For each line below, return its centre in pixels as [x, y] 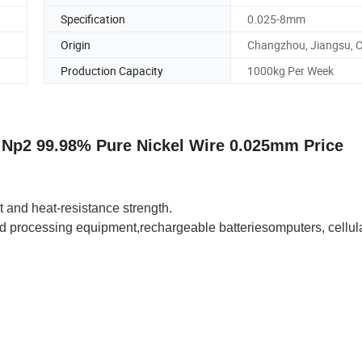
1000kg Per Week [290, 70]
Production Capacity [112, 70]
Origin [76, 44]
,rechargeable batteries [202, 228]
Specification [93, 19]
